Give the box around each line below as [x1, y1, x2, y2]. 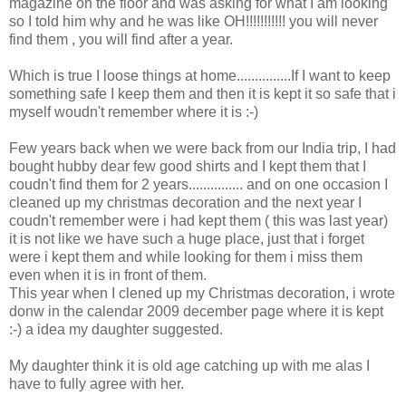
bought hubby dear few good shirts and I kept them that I [9, 159, 366, 175]
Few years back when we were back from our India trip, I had [9, 140, 396, 157]
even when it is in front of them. [9, 267, 207, 284]
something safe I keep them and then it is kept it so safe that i [9, 86, 396, 102]
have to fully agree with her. [9, 376, 184, 392]
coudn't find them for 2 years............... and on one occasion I [9, 177, 388, 193]
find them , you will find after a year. [9, 32, 233, 48]
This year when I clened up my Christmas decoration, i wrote [9, 285, 395, 302]
